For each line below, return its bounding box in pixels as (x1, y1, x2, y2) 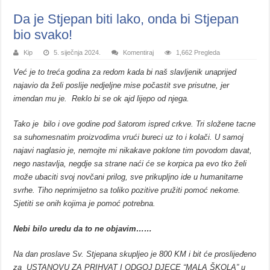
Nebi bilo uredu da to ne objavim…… (13, 224, 152, 234)
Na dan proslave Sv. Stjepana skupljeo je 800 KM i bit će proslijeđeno (13, 250, 257, 259)
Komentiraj (123, 49, 154, 57)
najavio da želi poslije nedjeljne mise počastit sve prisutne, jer (13, 81, 230, 90)
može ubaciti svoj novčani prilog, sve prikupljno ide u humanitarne (13, 172, 243, 182)
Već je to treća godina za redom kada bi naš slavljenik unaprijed (13, 67, 237, 77)
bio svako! (13, 27, 73, 43)
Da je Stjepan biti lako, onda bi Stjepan (13, 11, 239, 27)
